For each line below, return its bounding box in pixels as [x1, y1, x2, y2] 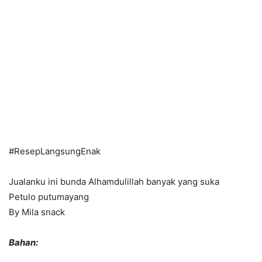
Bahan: [9, 237, 38, 249]
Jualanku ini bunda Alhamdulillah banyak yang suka [9, 176, 219, 188]
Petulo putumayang [9, 191, 89, 203]
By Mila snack [9, 206, 65, 218]
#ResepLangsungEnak [9, 146, 101, 157]
